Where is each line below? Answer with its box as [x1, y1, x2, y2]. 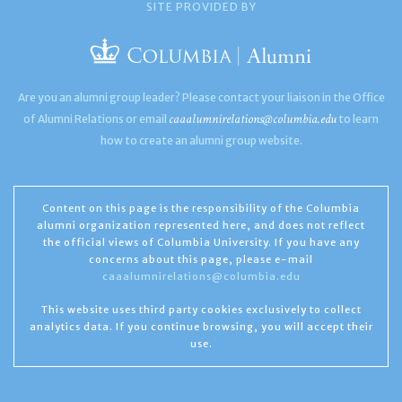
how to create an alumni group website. [100, 133, 302, 147]
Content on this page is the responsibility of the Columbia [42, 201, 360, 214]
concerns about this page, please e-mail [89, 252, 313, 266]
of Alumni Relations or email [23, 111, 169, 126]
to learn [336, 111, 379, 126]
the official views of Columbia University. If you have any [42, 235, 360, 249]
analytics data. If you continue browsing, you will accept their [29, 320, 373, 334]
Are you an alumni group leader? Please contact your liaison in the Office [17, 90, 385, 104]
